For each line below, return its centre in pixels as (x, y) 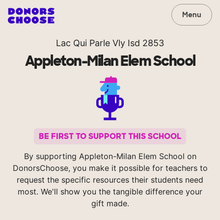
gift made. (110, 204)
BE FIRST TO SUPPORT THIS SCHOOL (110, 137)
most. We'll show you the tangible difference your (110, 192)
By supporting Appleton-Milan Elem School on (110, 156)
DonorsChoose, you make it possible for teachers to (110, 168)
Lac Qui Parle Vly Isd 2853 (110, 43)
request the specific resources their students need (110, 180)
